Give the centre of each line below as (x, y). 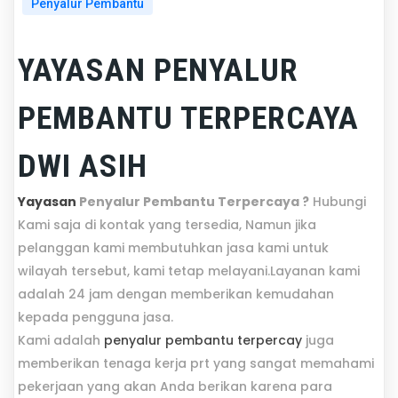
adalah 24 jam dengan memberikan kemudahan (176, 294)
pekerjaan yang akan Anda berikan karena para (175, 386)
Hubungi (338, 201)
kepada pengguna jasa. (97, 317)
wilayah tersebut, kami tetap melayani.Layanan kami (189, 271)
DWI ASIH (83, 166)
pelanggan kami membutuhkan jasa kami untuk (173, 247)
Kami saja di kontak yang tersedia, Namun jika (167, 224)
